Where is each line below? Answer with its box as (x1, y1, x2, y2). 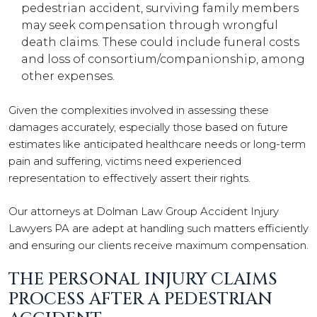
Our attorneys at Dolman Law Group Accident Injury (8, 204, 279, 218)
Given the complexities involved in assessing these (8, 103, 269, 117)
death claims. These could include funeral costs (21, 35, 299, 49)
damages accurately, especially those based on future (8, 120, 288, 134)
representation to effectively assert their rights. (8, 171, 250, 185)
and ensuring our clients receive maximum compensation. (8, 238, 309, 252)
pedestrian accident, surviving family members (21, 1, 299, 15)
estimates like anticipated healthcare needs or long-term (8, 137, 306, 151)
